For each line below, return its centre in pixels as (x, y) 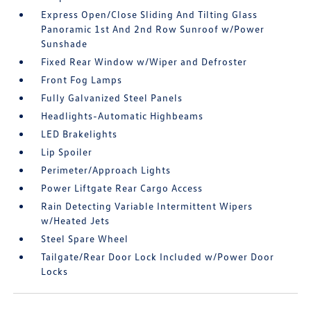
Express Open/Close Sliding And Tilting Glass (150, 14)
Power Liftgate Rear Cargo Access (122, 188)
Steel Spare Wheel (85, 238)
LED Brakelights (79, 134)
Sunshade (65, 43)
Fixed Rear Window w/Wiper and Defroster (144, 61)
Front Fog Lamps (82, 79)
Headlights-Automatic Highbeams (123, 116)
